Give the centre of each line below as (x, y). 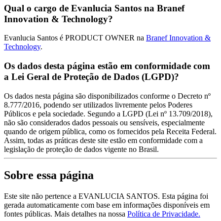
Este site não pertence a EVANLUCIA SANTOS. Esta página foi (106, 196)
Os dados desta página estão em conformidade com (107, 66)
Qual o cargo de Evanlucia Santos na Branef (94, 8)
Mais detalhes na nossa (91, 214)
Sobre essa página (49, 175)
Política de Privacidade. (164, 214)
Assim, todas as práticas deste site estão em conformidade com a (103, 140)
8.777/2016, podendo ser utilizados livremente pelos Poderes (98, 105)
